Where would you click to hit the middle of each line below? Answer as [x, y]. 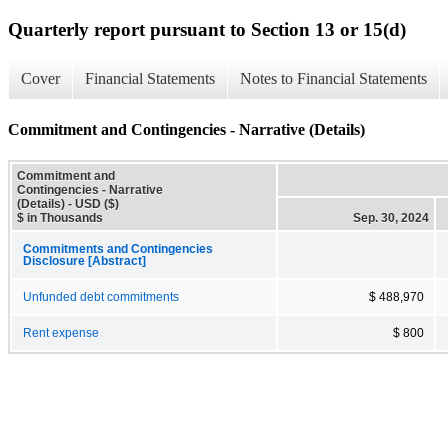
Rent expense [61, 332]
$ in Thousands [60, 217]
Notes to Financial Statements [333, 79]
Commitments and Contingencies [118, 248]
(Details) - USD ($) [68, 203]
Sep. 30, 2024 [391, 217]
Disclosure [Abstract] [84, 260]
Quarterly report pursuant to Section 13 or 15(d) [207, 29]
